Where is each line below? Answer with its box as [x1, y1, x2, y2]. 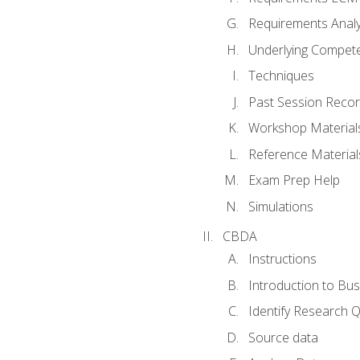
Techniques [247, 67, 314, 85]
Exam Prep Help [247, 171, 340, 190]
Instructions [247, 250, 317, 268]
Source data [247, 328, 318, 346]
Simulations [247, 198, 313, 215]
